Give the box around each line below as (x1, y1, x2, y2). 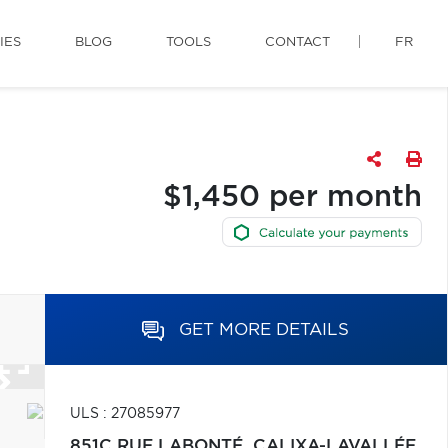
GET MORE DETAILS (179, 321, 350, 338)
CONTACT (265, 36, 330, 49)
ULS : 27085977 (69, 407, 180, 421)
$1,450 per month (162, 183, 422, 212)
